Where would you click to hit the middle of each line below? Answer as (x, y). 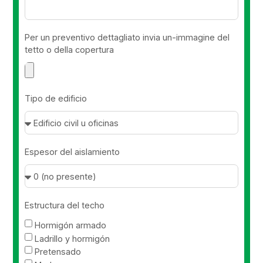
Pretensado (58, 252)
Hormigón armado (71, 225)
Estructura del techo (65, 205)
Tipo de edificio (56, 99)
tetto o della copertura (70, 50)
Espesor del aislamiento (73, 152)
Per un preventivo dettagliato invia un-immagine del (127, 38)
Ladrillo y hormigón (73, 238)
